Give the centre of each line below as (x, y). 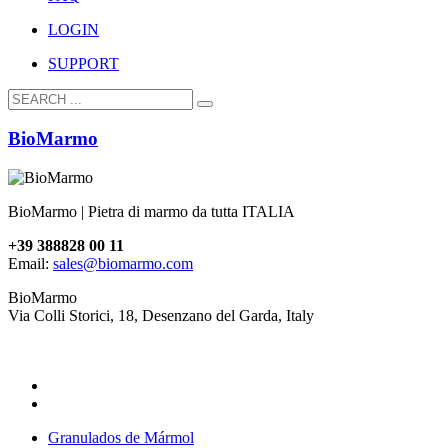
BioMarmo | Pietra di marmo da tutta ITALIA (151, 211)
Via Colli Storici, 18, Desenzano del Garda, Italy (161, 315)
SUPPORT (83, 63)
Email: (30, 263)
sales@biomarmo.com (123, 263)
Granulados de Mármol (121, 437)
